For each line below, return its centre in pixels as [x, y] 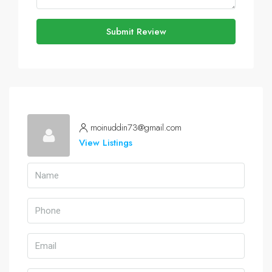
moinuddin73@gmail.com [136, 127]
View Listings [106, 143]
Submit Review [136, 32]
